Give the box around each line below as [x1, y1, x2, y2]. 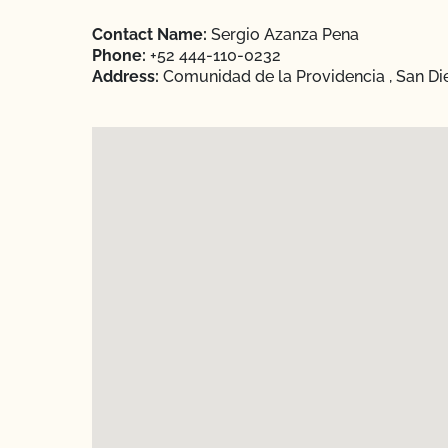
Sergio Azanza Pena [207, 25, 359, 44]
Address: [92, 67, 159, 86]
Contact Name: [92, 25, 207, 44]
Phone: [92, 46, 146, 65]
